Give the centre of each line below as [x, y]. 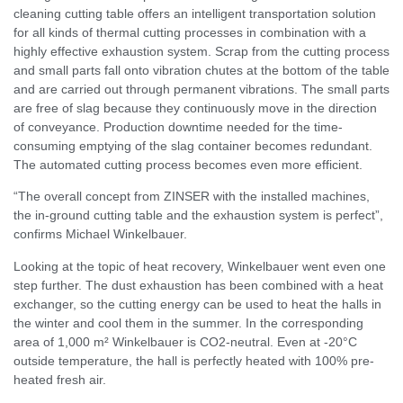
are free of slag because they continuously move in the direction [195, 107]
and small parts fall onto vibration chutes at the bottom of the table [201, 70]
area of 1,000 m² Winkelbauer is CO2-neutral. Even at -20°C [185, 341]
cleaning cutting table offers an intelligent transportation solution [195, 13]
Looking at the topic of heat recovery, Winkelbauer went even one [200, 266]
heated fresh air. [60, 379]
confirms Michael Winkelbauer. [100, 234]
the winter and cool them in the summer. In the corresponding [188, 322]
